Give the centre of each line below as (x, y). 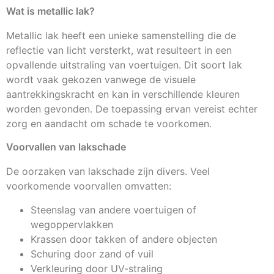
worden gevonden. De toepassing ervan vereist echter (132, 109)
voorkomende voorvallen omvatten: (89, 186)
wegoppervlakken (72, 224)
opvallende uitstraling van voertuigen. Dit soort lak (124, 65)
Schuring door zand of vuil (92, 254)
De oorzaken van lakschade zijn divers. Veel (108, 172)
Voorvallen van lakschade (66, 147)
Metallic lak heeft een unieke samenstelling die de (121, 35)
